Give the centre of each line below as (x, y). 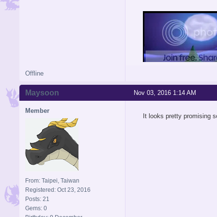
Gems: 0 (36, 208)
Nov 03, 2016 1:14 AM (165, 93)
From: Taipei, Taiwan (52, 180)
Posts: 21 (37, 199)
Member (37, 110)
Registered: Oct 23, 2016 (58, 190)
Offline (34, 73)
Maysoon (42, 93)
